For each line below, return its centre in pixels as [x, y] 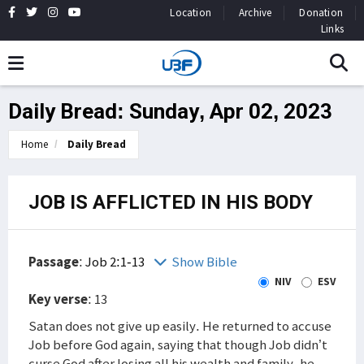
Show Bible [204, 262]
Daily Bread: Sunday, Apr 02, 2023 [170, 111]
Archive [255, 13]
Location [191, 13]
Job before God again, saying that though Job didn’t [178, 344]
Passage [54, 262]
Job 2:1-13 [116, 262]
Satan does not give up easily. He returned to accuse [180, 326]
